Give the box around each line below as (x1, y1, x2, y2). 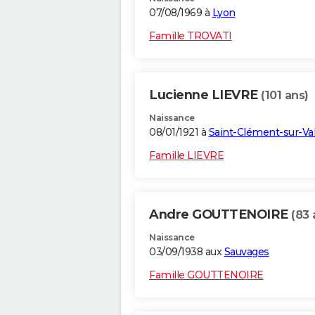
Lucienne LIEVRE (149, 87, 261, 103)
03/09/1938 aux (149, 245, 224, 259)
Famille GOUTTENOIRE (149, 269, 264, 282)
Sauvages (224, 245, 269, 259)
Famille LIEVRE (149, 149, 224, 162)
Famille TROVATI (149, 30, 232, 43)
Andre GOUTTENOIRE (149, 207, 291, 223)
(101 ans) (261, 89, 309, 103)
